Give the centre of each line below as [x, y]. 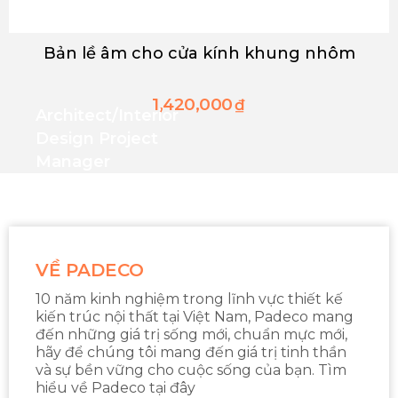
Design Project [97, 139]
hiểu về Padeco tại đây [115, 388]
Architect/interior [107, 115]
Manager [73, 162]
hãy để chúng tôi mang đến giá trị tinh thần [191, 352]
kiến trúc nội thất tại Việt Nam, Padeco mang [195, 317]
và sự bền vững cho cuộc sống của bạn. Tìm [191, 370]
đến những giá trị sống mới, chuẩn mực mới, [191, 334]
